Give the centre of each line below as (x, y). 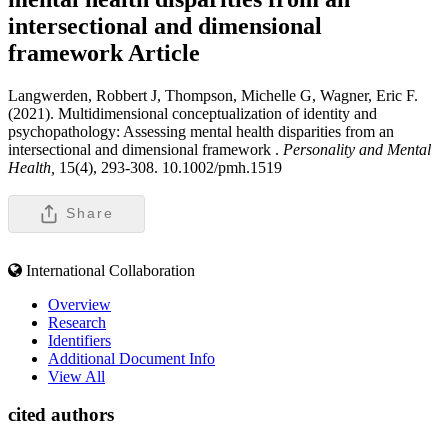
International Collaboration (110, 270)
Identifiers (79, 340)
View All (76, 376)
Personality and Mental (355, 149)
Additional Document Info (131, 358)
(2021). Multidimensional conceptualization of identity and (192, 113)
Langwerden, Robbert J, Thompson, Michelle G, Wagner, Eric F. (213, 95)
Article (164, 52)
